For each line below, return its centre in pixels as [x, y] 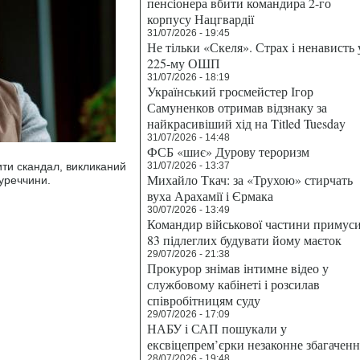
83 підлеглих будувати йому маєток [244, 240]
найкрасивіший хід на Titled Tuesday [246, 123]
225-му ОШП [184, 63]
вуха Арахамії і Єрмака [210, 196]
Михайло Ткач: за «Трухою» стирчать [250, 180]
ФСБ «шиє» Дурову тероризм [228, 151]
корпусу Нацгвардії [200, 19]
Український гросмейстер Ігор [230, 91]
